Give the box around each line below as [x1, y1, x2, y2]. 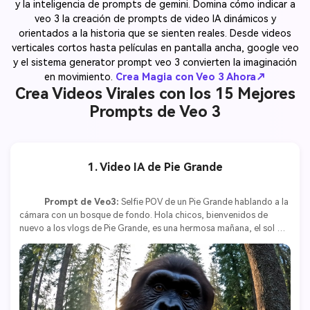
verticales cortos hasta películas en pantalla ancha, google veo [11, 42, 299, 54]
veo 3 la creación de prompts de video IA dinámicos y [34, 12, 276, 25]
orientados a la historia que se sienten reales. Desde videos [19, 27, 291, 39]
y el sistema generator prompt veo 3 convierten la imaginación [13, 56, 297, 69]
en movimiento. [44, 71, 116, 83]
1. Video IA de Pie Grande [87, 160, 223, 174]
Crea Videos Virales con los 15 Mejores [15, 84, 295, 102]
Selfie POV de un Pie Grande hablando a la [118, 197, 289, 208]
